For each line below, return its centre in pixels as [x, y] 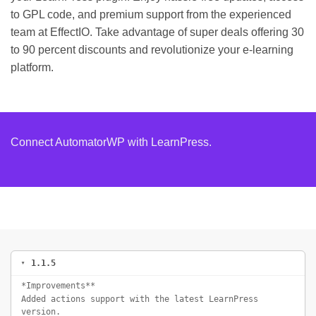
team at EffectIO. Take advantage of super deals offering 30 [157, 32]
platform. [32, 67]
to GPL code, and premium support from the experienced [151, 14]
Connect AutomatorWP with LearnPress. [111, 142]
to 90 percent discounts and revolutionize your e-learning [152, 49]
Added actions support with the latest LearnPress [140, 299]
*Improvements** [58, 285]
